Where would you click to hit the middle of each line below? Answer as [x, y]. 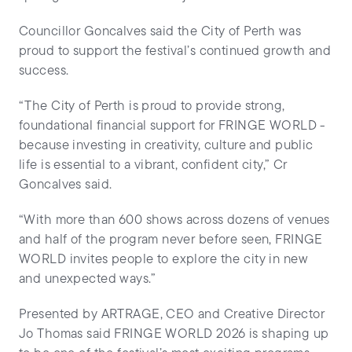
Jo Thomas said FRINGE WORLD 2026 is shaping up [174, 335]
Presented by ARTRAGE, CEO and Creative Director [172, 315]
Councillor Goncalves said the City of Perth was [160, 32]
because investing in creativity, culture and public [166, 146]
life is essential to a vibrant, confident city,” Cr [153, 166]
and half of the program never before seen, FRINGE [171, 240]
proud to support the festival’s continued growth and [175, 52]
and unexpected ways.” [87, 280]
